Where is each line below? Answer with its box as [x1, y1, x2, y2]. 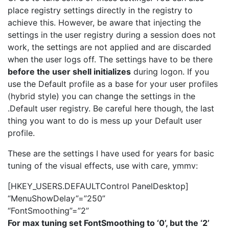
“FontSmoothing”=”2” [8, 205, 89, 216]
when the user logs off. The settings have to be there [8, 54, 213, 65]
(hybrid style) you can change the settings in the [8, 91, 195, 102]
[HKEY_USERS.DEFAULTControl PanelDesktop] [8, 181, 189, 192]
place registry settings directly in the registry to [8, 5, 193, 16]
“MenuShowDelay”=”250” [8, 193, 105, 204]
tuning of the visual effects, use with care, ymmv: [8, 161, 198, 171]
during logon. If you [131, 66, 209, 77]
